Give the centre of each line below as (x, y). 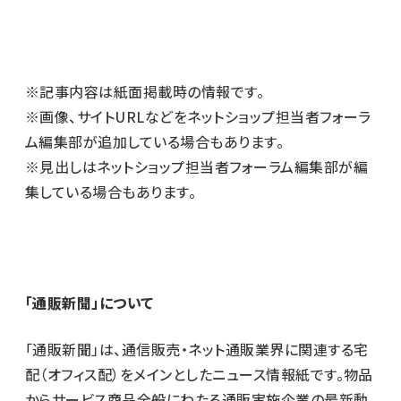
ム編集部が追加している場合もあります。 (155, 141)
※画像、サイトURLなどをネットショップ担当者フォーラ (198, 116)
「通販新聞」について (90, 302)
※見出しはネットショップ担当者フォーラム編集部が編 (197, 166)
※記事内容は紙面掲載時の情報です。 (145, 91)
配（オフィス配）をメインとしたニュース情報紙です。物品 (199, 374)
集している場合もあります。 (111, 191)
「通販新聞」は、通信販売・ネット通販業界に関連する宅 (197, 349)
